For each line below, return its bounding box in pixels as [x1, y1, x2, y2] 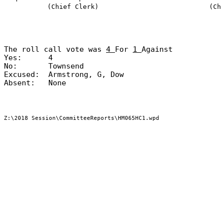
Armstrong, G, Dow [48, 70, 124, 78]
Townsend [48, 62, 84, 70]
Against [142, 45, 173, 53]
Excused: [4, 70, 39, 78]
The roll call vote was [4, 45, 106, 53]
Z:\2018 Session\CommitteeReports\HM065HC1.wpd [4, 115, 159, 121]
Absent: [4, 78, 35, 87]
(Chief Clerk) [47, 3, 99, 10]
